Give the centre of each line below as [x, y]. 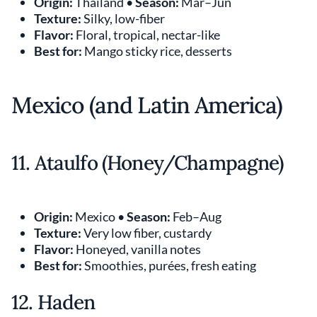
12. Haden [53, 302]
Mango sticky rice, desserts [157, 51]
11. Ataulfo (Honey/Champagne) [148, 162]
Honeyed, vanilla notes [137, 249]
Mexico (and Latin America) [147, 105]
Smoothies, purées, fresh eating [169, 265]
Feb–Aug [196, 216]
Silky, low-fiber [123, 18]
